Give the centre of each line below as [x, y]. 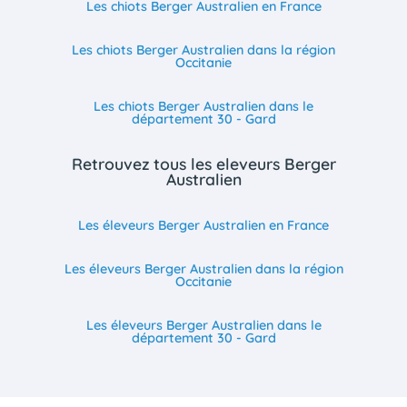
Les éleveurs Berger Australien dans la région [203, 269]
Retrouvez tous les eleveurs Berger [203, 163]
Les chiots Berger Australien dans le [203, 106]
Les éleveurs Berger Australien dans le [203, 326]
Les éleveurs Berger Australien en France [203, 226]
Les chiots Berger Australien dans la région [203, 50]
